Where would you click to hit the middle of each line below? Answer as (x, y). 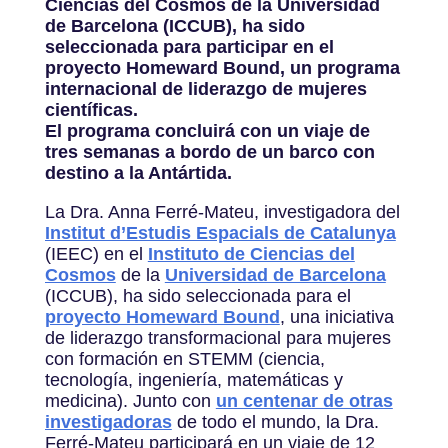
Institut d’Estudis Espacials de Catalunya (220, 232)
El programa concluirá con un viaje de (207, 130)
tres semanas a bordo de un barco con (209, 151)
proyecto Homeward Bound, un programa (222, 67)
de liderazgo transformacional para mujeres (217, 337)
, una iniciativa (336, 316)
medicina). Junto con (130, 400)
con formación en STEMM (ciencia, (184, 358)
